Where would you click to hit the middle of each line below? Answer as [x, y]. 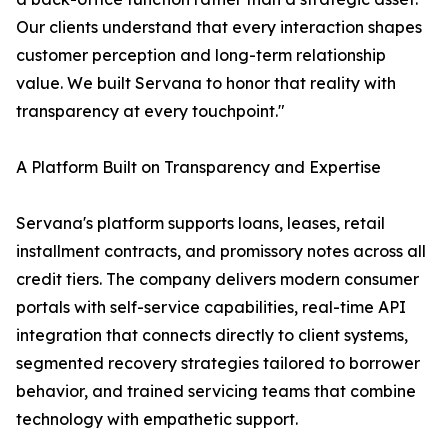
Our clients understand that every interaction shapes [219, 27]
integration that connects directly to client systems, [212, 335]
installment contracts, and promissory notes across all [221, 251]
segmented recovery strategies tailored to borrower [218, 363]
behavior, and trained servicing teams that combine [216, 391]
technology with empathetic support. [157, 419]
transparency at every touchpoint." [150, 111]
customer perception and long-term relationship [201, 55]
